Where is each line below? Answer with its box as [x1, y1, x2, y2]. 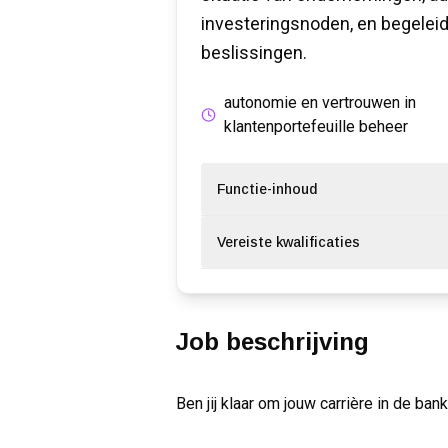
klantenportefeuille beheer [223, 117, 408, 137]
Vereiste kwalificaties [217, 234, 360, 251]
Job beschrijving [176, 328, 369, 356]
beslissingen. [201, 42, 307, 64]
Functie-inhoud [217, 181, 317, 198]
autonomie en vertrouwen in [223, 93, 416, 113]
